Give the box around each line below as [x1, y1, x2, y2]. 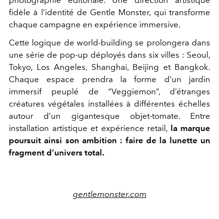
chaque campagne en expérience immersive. [9, 20, 180, 30]
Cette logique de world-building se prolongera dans [9, 38, 210, 48]
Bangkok [175, 62, 208, 72]
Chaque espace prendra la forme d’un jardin [9, 74, 210, 85]
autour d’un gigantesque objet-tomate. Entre [9, 111, 210, 121]
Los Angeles [36, 62, 86, 72]
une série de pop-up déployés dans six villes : [9, 50, 187, 60]
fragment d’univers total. [9, 148, 104, 158]
